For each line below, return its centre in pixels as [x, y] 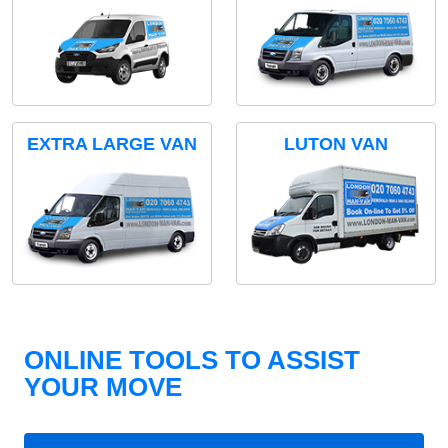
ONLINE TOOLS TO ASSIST [192, 359]
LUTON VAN [336, 143]
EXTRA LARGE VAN [112, 143]
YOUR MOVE [103, 386]
